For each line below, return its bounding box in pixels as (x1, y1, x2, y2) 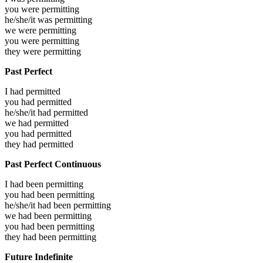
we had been (5, 210, 54, 221)
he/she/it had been (5, 200, 73, 210)
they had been (5, 231, 59, 242)
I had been (5, 178, 46, 189)
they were (5, 46, 43, 56)
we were (5, 25, 39, 35)
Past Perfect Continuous (5, 159, 101, 169)
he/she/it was (5, 14, 55, 25)
